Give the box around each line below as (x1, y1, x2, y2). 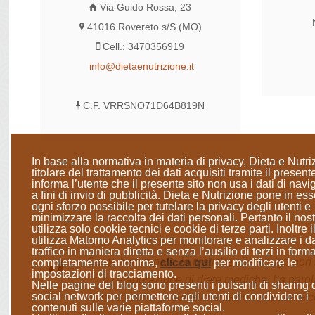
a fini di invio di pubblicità (31, 189, 157, 202)
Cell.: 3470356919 (100, 41, 185, 52)
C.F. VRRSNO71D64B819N (80, 101, 205, 111)
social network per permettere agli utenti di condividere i (31, 290, 309, 303)
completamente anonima (31, 257, 155, 269)
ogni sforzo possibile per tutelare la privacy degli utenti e (31, 200, 311, 213)
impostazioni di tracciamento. (31, 268, 176, 281)
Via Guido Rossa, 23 (97, 2, 192, 13)
